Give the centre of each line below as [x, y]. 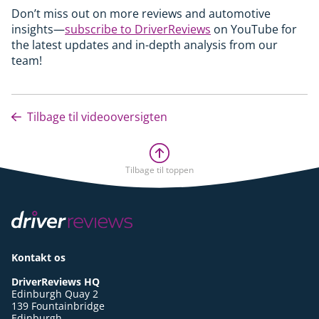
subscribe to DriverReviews [138, 29]
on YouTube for [254, 29]
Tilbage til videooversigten [96, 116]
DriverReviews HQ [56, 281]
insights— [38, 29]
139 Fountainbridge [58, 305]
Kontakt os [38, 257]
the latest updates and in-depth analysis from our [145, 45]
